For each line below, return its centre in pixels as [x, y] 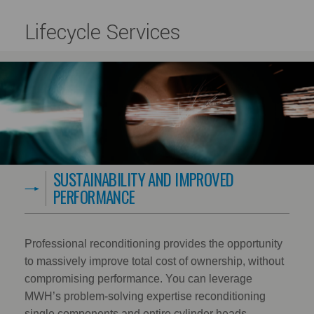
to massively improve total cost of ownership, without [154, 261]
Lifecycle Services [102, 32]
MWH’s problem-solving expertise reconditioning [145, 296]
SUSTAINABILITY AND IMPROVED [144, 180]
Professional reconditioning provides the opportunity [153, 244]
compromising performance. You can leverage [138, 279]
